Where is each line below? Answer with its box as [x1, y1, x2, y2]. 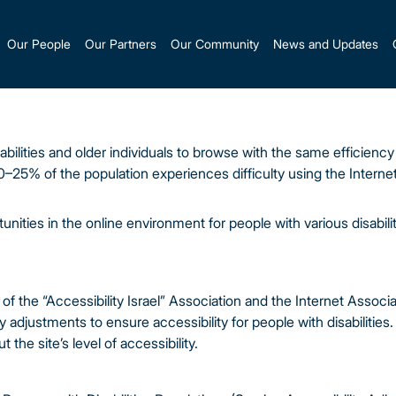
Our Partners [85, 35, 157, 53]
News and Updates [273, 35, 379, 53]
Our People [7, 35, 72, 53]
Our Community [171, 35, 260, 53]
